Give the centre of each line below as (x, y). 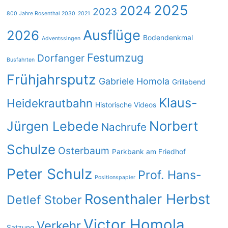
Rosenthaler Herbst (148, 199)
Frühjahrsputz (52, 79)
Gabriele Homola (134, 81)
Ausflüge (112, 35)
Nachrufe (124, 127)
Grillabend (189, 82)
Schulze (31, 149)
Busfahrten (21, 60)
